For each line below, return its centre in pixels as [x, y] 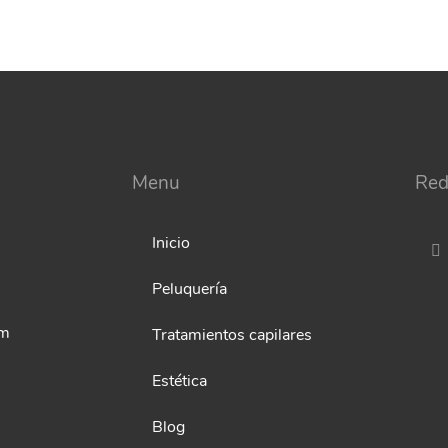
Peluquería [189, 290]
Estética [179, 382]
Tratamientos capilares [232, 336]
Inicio [171, 244]
